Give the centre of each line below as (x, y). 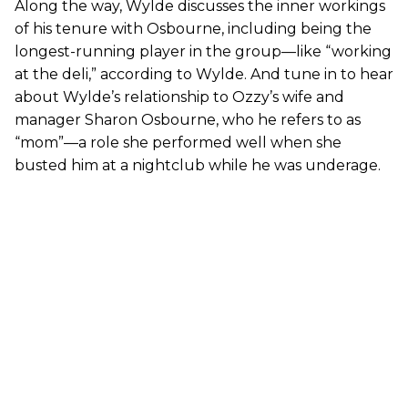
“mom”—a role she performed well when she (178, 142)
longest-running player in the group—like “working (203, 51)
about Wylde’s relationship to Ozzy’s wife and (179, 97)
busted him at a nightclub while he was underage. (198, 165)
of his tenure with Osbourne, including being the (193, 28)
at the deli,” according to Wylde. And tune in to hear (204, 74)
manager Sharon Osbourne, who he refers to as (188, 119)
